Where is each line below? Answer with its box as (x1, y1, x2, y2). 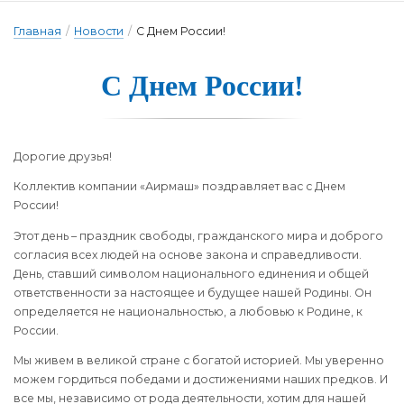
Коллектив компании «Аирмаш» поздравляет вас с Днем (14, 179, 345, 194)
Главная (14, 24, 61, 38)
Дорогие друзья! (14, 150, 136, 163)
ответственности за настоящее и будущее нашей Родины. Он (14, 285, 372, 299)
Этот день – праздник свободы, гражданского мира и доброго (14, 228, 383, 243)
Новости (74, 24, 124, 38)
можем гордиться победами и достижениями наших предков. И (14, 372, 388, 386)
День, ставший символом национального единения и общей (14, 266, 369, 280)
